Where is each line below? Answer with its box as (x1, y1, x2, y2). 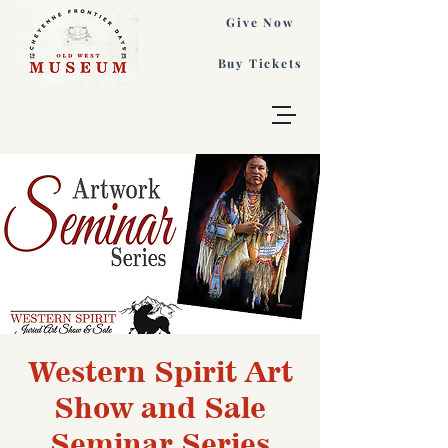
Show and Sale (54, 390, 266, 425)
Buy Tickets (217, 55, 303, 71)
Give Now (226, 13, 294, 30)
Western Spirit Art (27, 354, 293, 389)
